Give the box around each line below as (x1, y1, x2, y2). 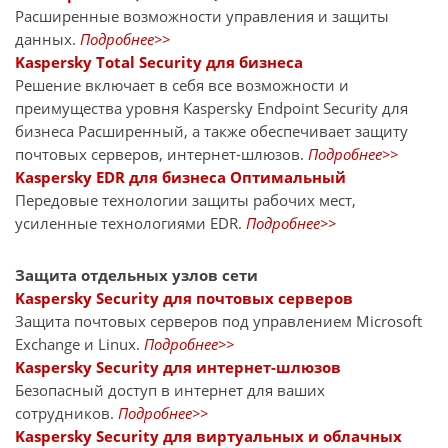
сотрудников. (15, 402, 118, 423)
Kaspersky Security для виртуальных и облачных (15, 425, 402, 446)
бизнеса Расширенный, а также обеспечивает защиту (15, 120, 408, 141)
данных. (15, 28, 80, 49)
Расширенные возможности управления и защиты (15, 5, 389, 26)
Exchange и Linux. (15, 333, 144, 354)
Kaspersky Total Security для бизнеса (15, 51, 303, 72)
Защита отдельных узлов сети (15, 264, 258, 285)
